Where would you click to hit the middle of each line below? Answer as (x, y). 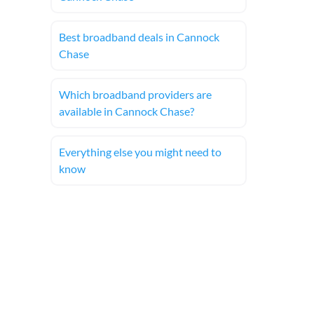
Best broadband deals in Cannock (139, 37)
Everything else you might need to (140, 152)
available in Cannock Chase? (127, 111)
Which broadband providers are (135, 94)
